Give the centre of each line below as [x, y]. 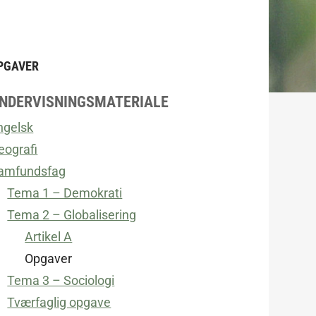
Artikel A [49, 236]
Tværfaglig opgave [59, 302]
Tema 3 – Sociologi [61, 280]
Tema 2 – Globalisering [72, 214]
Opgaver [49, 258]
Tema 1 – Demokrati [65, 193]
